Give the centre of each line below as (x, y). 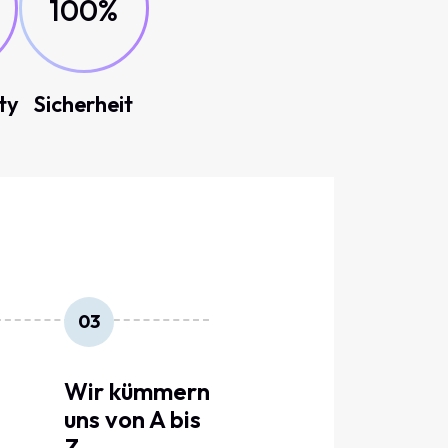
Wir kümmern (136, 391)
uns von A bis (132, 419)
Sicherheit (83, 104)
